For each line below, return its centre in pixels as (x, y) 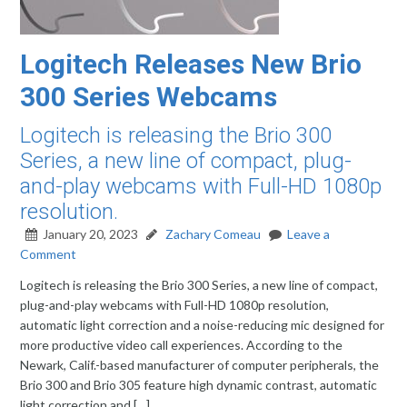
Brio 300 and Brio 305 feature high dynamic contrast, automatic (199, 385)
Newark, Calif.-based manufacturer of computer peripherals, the (200, 365)
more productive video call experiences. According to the (182, 345)
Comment (49, 254)
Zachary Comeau (212, 234)
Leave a (309, 234)
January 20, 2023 (91, 234)
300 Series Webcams (149, 97)
